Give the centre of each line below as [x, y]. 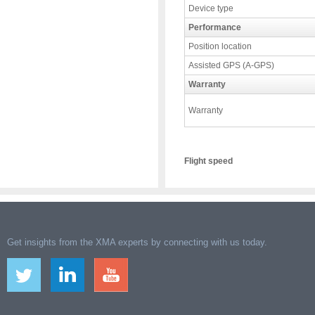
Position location [220, 46]
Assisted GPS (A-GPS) [231, 65]
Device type [211, 8]
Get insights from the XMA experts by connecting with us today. [137, 242]
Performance [215, 27]
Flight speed [208, 161]
